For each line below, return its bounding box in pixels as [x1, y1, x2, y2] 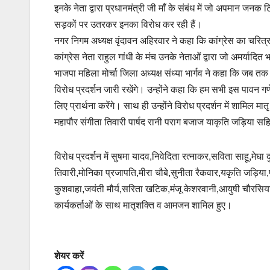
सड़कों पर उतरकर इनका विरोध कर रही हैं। [54, 19, 202, 30]
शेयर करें [54, 251, 84, 262]
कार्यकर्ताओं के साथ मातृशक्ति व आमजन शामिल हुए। [54, 200, 232, 211]
